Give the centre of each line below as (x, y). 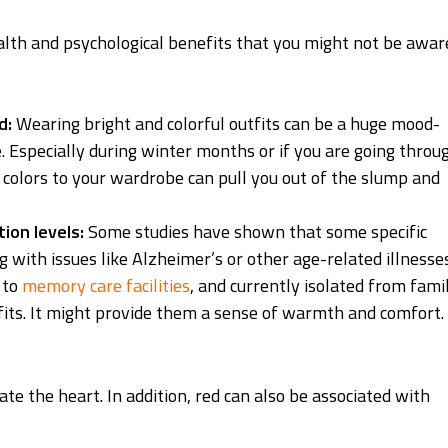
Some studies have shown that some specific (258, 232)
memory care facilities (106, 286)
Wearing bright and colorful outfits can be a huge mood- (226, 124)
